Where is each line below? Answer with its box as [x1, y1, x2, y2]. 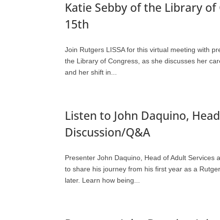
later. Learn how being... [65, 176, 140, 184]
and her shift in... [65, 68, 117, 76]
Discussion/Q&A [65, 125, 150, 140]
